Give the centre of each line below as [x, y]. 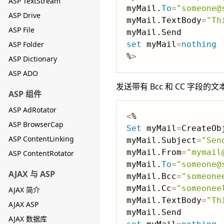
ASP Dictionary [33, 59]
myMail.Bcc [151, 176]
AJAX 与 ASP [32, 174]
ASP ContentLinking [41, 139]
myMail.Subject [161, 140]
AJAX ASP [23, 204]
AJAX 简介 [24, 190]
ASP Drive [24, 15]
